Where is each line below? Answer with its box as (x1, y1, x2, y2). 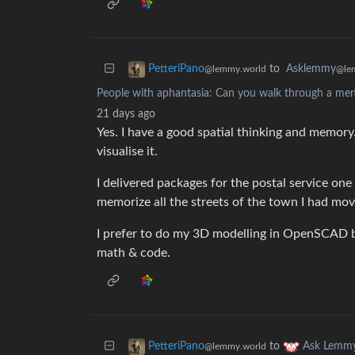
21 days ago (97, 109, 155, 120)
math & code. (97, 246, 170, 259)
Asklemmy (286, 63, 336, 74)
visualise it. (97, 145, 158, 158)
